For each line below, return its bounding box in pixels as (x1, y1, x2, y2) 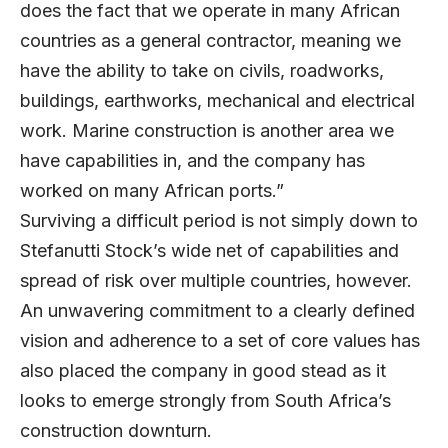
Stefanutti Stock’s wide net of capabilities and (20, 240, 399, 262)
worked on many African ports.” (20, 180, 294, 202)
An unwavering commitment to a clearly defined (20, 300, 415, 322)
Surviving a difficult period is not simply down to (20, 210, 418, 232)
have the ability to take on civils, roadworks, (20, 60, 384, 82)
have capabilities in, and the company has (20, 150, 365, 172)
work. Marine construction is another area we (20, 120, 394, 142)
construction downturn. (20, 420, 232, 442)
